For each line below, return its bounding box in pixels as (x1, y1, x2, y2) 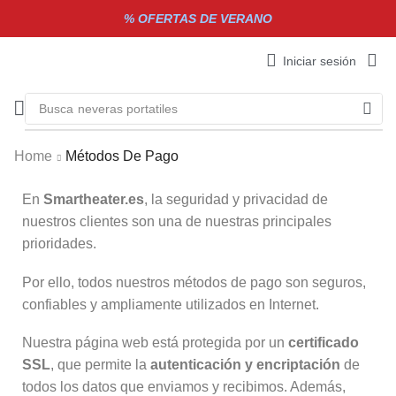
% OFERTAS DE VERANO (124, 11, 272, 26)
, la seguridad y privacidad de (144, 192, 328, 207)
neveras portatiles (77, 102, 178, 116)
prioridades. (22, 236, 96, 251)
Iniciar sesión (283, 53, 356, 68)
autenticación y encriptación (150, 357, 340, 373)
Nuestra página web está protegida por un (22, 335, 288, 351)
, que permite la (50, 357, 150, 373)
